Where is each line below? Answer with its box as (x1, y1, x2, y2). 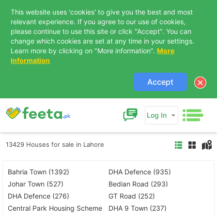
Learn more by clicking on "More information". (11, 46, 157, 55)
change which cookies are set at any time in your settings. (11, 37, 195, 45)
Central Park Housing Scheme (8, 204, 102, 213)
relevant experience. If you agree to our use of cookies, (11, 17, 186, 26)
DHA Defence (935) (108, 168, 171, 176)
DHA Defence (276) (8, 192, 69, 201)
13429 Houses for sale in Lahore (6, 140, 104, 149)
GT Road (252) (108, 192, 155, 201)
